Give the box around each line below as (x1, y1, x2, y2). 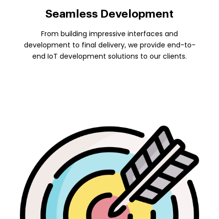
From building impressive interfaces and (41, 28, 178, 39)
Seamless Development (45, 8, 174, 20)
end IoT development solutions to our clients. (32, 51, 187, 61)
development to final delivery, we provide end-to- (23, 40, 196, 50)
